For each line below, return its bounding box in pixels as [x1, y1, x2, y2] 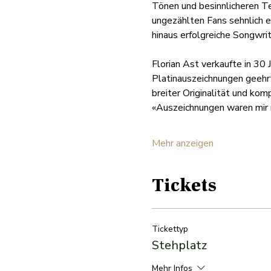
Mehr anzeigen [151, 136, 214, 150]
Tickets [151, 177, 217, 196]
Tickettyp [151, 223, 188, 235]
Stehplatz [151, 237, 207, 253]
